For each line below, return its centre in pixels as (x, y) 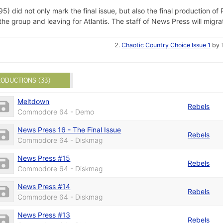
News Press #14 (44, 186)
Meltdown (34, 101)
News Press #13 (44, 215)
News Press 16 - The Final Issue (69, 129)
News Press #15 (44, 158)
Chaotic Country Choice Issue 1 (166, 45)
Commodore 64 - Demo (56, 111)
